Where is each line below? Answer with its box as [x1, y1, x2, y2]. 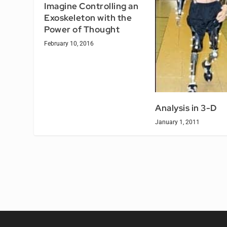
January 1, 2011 [155, 119, 200, 126]
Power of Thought [44, 24, 120, 35]
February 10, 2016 [44, 40, 94, 48]
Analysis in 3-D [155, 102, 217, 114]
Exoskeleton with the [44, 12, 132, 24]
